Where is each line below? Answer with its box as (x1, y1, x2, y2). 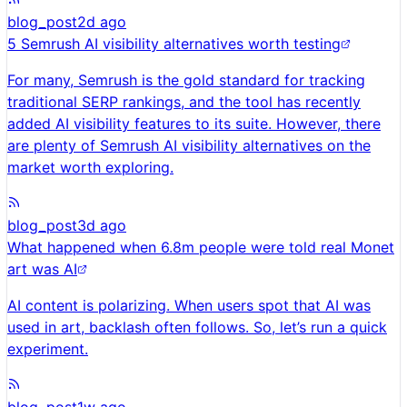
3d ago (77, 216, 126, 235)
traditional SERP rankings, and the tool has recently (7, 93, 361, 112)
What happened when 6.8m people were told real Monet (7, 238, 394, 257)
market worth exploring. (7, 158, 174, 177)
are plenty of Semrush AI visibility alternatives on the (7, 136, 371, 155)
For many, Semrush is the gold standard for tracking (7, 71, 365, 90)
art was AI (7, 260, 77, 279)
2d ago (77, 13, 126, 32)
